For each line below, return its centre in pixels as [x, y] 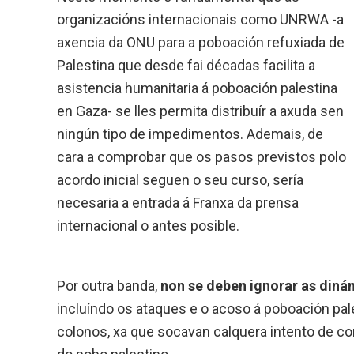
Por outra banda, [109, 285]
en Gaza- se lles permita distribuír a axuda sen [200, 111]
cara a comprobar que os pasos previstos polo [201, 156]
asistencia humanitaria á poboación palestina [197, 88]
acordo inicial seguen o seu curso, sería [180, 179]
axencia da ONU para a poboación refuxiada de [201, 42]
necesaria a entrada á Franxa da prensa [178, 202]
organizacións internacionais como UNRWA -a [200, 19]
